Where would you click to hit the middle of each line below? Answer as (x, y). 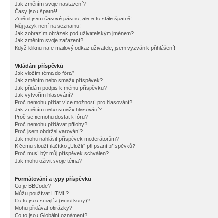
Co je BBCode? (33, 186)
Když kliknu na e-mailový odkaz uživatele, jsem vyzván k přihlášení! (95, 48)
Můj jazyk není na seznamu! (48, 26)
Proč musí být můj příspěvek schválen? (62, 153)
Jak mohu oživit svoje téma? (48, 161)
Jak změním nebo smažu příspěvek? (59, 80)
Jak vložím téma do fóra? (45, 73)
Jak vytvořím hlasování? (44, 95)
